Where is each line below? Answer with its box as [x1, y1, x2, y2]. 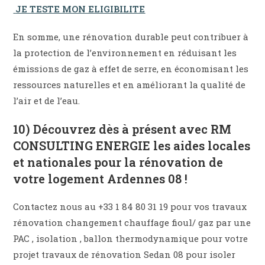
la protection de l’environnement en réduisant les [13, 46, 237, 59]
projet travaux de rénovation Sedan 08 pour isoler [13, 248, 236, 260]
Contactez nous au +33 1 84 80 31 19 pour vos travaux [13, 200, 247, 212]
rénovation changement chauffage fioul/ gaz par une [13, 216, 251, 228]
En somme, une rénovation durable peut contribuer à [13, 30, 249, 43]
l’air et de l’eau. [13, 94, 80, 106]
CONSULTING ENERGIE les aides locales [13, 137, 251, 153]
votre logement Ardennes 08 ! [13, 170, 188, 186]
